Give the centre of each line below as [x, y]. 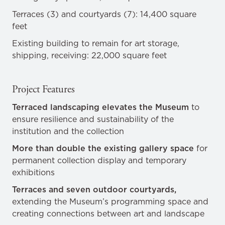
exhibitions [33, 172]
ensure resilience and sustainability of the [93, 119]
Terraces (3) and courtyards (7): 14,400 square [104, 14]
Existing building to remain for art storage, [96, 43]
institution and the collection [68, 131]
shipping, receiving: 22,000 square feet [89, 55]
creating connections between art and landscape [108, 213]
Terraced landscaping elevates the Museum [102, 107]
